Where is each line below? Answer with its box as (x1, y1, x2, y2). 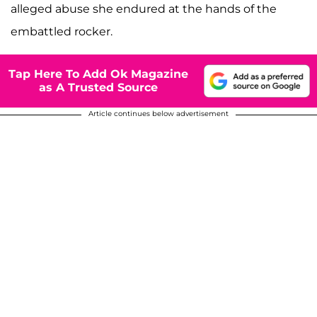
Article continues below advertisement (88, 108, 229, 118)
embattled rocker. (11, 24, 113, 38)
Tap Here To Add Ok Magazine (8, 67, 188, 81)
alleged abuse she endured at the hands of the (11, 1, 277, 16)
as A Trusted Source (39, 81, 158, 95)
